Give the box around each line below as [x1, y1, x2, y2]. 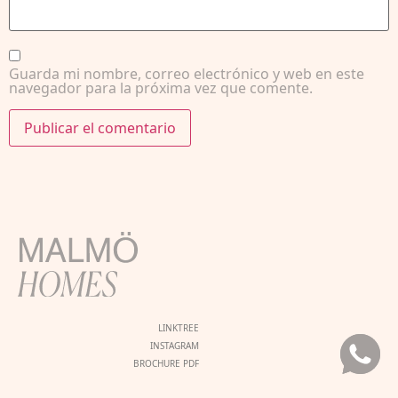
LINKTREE [158, 321, 199, 334]
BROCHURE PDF [133, 356, 199, 370]
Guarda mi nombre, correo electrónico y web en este [9, 64, 364, 84]
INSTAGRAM [150, 338, 199, 352]
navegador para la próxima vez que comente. [9, 78, 313, 99]
